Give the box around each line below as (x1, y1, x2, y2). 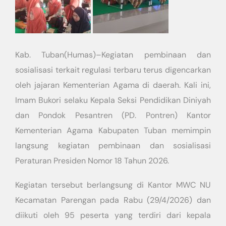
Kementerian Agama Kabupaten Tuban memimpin (15, 125, 211, 136)
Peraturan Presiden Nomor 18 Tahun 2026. (15, 155, 169, 166)
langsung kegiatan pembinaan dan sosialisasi (15, 140, 211, 151)
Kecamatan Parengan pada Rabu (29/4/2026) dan (15, 195, 211, 205)
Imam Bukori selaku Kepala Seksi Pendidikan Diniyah (15, 95, 211, 105)
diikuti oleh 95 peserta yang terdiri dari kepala (15, 210, 211, 220)
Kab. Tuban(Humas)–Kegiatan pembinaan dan (15, 49, 211, 60)
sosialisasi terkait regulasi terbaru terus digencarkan (15, 65, 211, 75)
